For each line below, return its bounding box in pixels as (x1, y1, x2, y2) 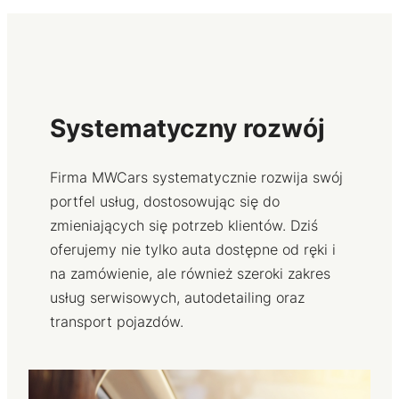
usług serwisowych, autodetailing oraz (50, 289, 305, 307)
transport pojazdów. (50, 313, 183, 331)
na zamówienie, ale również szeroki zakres (50, 265, 330, 283)
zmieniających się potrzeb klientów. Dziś (50, 216, 318, 235)
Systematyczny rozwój (50, 112, 325, 143)
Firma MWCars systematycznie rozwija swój (50, 168, 343, 187)
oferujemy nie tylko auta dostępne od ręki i (50, 240, 336, 259)
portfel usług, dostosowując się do (50, 192, 280, 211)
